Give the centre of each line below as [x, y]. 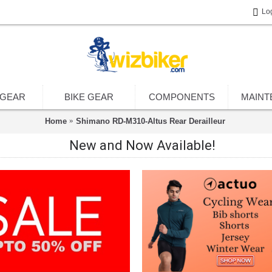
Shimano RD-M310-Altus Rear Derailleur [150, 121]
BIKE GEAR [89, 97]
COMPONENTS [182, 97]
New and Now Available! [142, 145]
